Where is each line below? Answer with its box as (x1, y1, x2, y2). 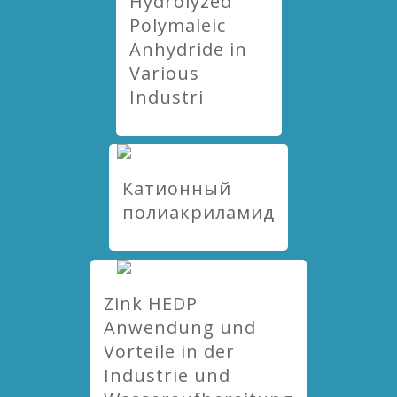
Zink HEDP (104, 292, 198, 315)
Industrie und (104, 363, 230, 387)
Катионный (122, 176, 231, 200)
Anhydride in (128, 37, 247, 61)
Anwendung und (104, 315, 256, 339)
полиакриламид (122, 200, 275, 224)
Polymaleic (128, 13, 226, 37)
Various (128, 61, 199, 85)
